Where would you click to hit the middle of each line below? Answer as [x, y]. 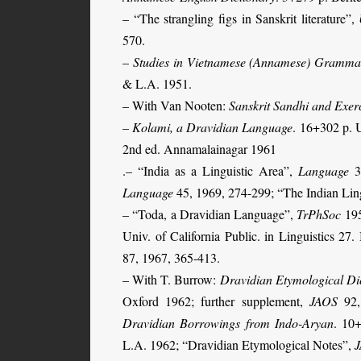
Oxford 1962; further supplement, [216, 301]
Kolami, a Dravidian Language [213, 127]
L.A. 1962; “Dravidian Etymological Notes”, [239, 344]
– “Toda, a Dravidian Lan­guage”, [210, 214]
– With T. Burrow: [171, 279]
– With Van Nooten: [176, 105]
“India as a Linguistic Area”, [218, 170]
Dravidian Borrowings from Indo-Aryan [228, 322]
